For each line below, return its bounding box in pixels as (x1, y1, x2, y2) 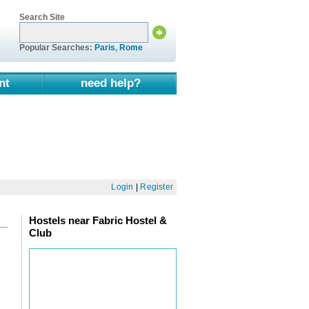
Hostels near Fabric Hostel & (29, 214, 167, 226)
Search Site (19, 12, 65, 22)
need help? (80, 75, 141, 90)
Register (140, 182, 174, 192)
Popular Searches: (19, 42, 94, 52)
